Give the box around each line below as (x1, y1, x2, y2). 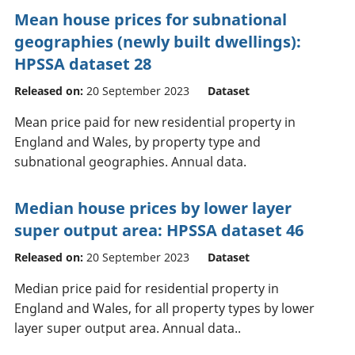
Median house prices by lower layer (14, 197, 292, 219)
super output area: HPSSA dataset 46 (14, 219, 303, 241)
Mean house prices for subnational (14, 8, 287, 30)
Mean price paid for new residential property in (14, 113, 296, 131)
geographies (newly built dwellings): (14, 30, 301, 52)
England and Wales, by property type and (14, 132, 261, 151)
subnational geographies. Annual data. (14, 152, 246, 170)
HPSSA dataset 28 (14, 52, 151, 74)
